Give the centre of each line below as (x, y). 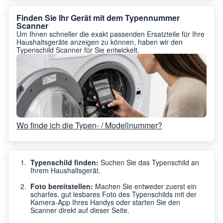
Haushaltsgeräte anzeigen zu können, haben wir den (100, 42)
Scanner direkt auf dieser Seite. (80, 210)
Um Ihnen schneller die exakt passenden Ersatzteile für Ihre (111, 34)
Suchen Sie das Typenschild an (149, 162)
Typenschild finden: (64, 162)
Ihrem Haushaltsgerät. (65, 170)
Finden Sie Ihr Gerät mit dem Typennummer (98, 17)
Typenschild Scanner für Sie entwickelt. (78, 50)
